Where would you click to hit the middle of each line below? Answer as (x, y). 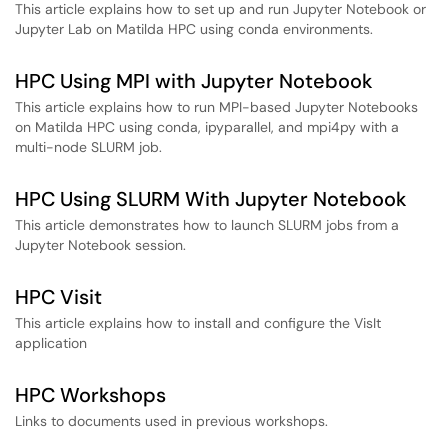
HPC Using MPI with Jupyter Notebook (194, 81)
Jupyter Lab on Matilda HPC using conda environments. (194, 29)
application (51, 343)
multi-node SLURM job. (88, 147)
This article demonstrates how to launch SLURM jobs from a (207, 225)
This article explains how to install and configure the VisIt (198, 323)
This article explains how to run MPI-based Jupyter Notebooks (216, 107)
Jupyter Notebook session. (100, 245)
